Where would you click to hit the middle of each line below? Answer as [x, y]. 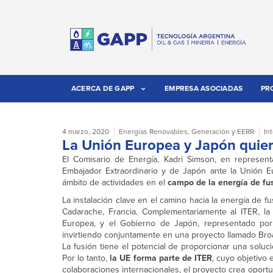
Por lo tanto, [86, 258]
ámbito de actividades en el [115, 183]
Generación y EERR [223, 132]
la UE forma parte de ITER [161, 258]
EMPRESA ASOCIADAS [204, 89]
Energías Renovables [153, 132]
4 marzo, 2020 [86, 132]
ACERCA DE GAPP [103, 89]
